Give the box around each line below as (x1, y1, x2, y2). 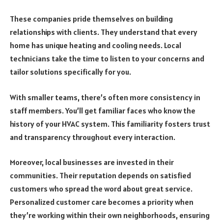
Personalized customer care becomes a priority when (10, 197, 193, 207)
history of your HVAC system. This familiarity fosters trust (10, 118, 210, 129)
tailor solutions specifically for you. (10, 67, 131, 77)
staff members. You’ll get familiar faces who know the (10, 105, 195, 115)
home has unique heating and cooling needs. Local (10, 40, 181, 51)
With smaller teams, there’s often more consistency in (10, 92, 200, 102)
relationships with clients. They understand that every (10, 27, 197, 37)
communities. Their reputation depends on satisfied (10, 170, 191, 181)
